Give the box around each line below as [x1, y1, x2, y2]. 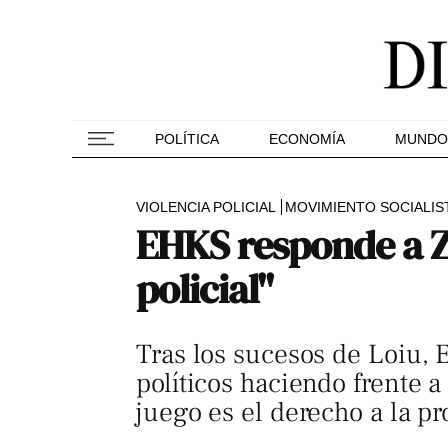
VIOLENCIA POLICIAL [136, 199, 276, 215]
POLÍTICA [155, 131, 219, 147]
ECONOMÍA [269, 131, 345, 147]
